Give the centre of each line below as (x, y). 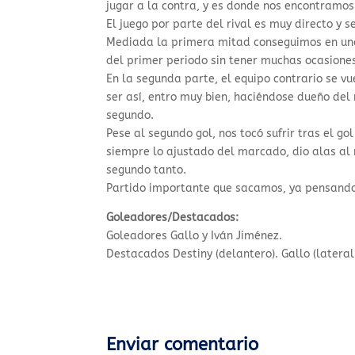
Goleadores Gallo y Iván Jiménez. (195, 236)
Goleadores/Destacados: (173, 218)
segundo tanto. (147, 170)
